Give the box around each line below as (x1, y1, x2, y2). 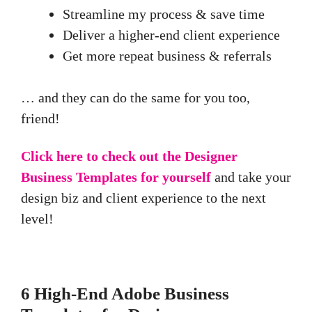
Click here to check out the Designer (21, 148, 237, 164)
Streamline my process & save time (63, 6, 265, 22)
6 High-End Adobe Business (21, 284, 229, 304)
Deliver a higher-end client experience (63, 27, 280, 43)
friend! (21, 111, 60, 127)
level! (21, 211, 54, 227)
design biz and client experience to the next (21, 190, 266, 206)
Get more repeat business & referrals (63, 48, 272, 64)
